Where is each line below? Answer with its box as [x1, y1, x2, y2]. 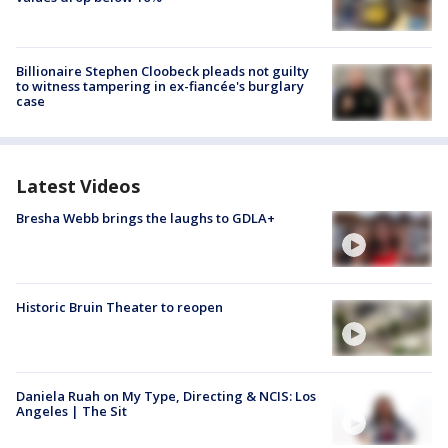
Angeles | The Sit [16, 402, 127, 421]
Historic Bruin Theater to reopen [16, 297, 223, 316]
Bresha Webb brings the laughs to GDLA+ [16, 208, 275, 227]
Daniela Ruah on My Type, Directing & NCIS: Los [16, 387, 316, 406]
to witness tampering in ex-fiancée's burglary [16, 77, 304, 96]
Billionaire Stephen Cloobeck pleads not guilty [16, 62, 309, 81]
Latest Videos [16, 173, 140, 198]
